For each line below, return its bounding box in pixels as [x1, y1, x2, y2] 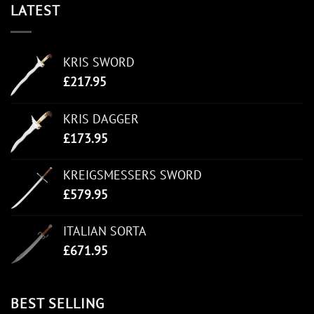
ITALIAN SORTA [63, 223, 146, 240]
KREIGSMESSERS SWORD [63, 167, 202, 184]
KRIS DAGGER [63, 111, 139, 128]
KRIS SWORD [63, 54, 135, 71]
